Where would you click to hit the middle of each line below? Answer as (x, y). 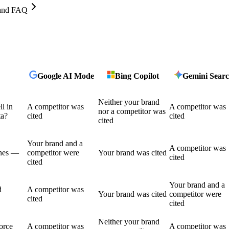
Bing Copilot (137, 76)
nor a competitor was (132, 111)
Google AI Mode (66, 76)
